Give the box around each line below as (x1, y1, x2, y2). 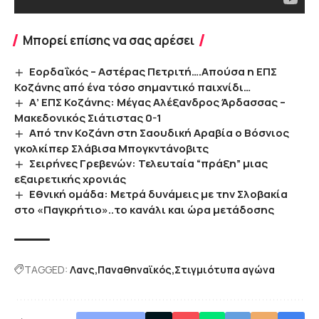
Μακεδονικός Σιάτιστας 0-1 (14, 110, 162, 125)
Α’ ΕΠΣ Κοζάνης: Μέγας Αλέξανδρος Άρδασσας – (29, 94, 286, 110)
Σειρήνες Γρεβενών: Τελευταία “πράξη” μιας (29, 155, 268, 171)
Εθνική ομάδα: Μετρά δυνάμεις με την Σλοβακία (29, 186, 288, 202)
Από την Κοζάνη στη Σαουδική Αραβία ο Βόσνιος (29, 125, 290, 140)
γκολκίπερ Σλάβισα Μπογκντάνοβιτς (14, 140, 209, 156)
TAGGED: (24, 262, 68, 276)
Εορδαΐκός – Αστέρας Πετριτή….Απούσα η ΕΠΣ (29, 64, 278, 80)
